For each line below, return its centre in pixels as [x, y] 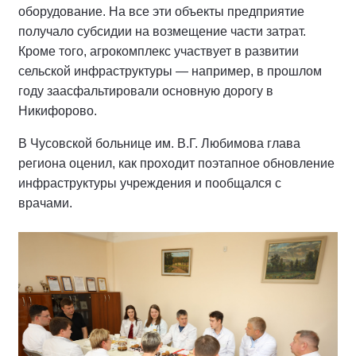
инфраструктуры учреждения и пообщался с [150, 184]
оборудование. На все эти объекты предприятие [161, 12]
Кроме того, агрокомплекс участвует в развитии [159, 52]
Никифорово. [58, 111]
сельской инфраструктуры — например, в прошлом [170, 72]
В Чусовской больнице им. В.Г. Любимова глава [159, 144]
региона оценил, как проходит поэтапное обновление [176, 164]
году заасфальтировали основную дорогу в [146, 91]
